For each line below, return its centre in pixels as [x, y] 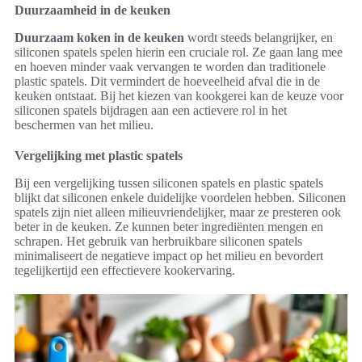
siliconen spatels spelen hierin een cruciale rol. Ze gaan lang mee [179, 53]
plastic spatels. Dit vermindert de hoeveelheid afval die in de [167, 82]
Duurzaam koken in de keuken [99, 38]
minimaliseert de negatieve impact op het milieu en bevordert [169, 256]
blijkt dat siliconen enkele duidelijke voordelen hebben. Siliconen [180, 198]
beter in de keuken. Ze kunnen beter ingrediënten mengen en [169, 227]
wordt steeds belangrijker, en [259, 38]
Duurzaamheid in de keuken [93, 11]
